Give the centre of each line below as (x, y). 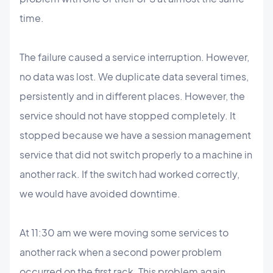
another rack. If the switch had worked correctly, (129, 174)
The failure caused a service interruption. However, (134, 57)
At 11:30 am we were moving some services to (124, 232)
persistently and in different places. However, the (132, 96)
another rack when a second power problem (121, 252)
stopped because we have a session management (135, 135)
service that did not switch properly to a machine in (136, 154)
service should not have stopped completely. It (128, 115)
